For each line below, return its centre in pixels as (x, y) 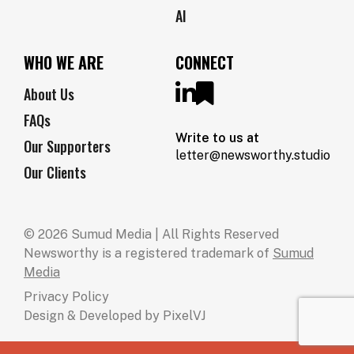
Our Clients (55, 172)
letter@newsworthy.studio (253, 155)
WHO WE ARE (64, 62)
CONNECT (205, 62)
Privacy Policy (66, 297)
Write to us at (217, 138)
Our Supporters (67, 146)
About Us (49, 94)
